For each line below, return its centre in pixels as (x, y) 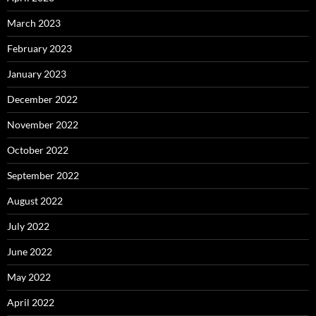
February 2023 (39, 49)
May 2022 (29, 277)
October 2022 (38, 150)
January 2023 (37, 74)
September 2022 (43, 176)
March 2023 (34, 23)
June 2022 (30, 252)
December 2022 (42, 99)
